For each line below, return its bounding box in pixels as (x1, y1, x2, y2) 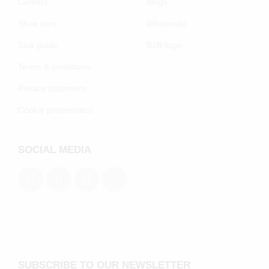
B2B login (147, 40, 183, 50)
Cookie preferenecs (18, 104, 92, 115)
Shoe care (18, 18, 57, 28)
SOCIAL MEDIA (18, 144, 91, 156)
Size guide (18, 40, 58, 50)
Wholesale (147, 18, 186, 28)
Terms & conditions (18, 61, 90, 71)
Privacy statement (18, 83, 86, 93)
